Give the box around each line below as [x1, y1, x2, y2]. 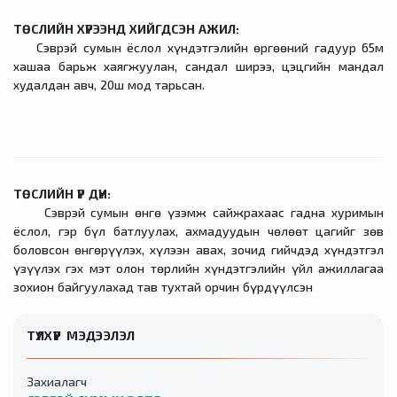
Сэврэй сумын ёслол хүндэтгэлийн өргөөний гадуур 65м [13, 40, 384, 55]
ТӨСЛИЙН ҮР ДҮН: [13, 186, 111, 201]
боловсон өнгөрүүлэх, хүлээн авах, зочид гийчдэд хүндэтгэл [13, 242, 384, 257]
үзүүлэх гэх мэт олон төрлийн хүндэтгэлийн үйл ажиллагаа [13, 261, 384, 276]
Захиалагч [27, 374, 87, 389]
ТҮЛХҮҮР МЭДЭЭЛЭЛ [27, 328, 136, 343]
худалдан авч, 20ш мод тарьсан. [13, 77, 205, 92]
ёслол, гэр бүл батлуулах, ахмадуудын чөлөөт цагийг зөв [13, 223, 384, 238]
